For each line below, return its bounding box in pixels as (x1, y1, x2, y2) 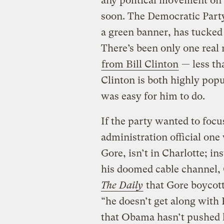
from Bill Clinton (101, 58, 178, 70)
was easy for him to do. (100, 90, 205, 102)
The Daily (100, 179, 143, 191)
